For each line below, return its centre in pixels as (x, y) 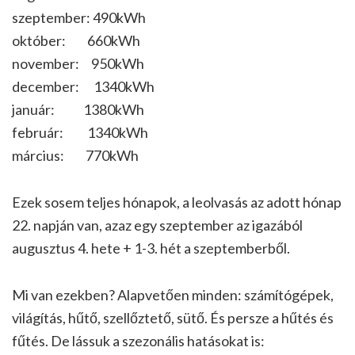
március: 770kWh (75, 156)
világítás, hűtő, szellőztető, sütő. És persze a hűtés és (173, 318)
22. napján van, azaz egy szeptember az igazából (157, 225)
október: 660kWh (76, 41)
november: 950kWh (78, 64)
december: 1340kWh (83, 87)
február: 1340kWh (80, 133)
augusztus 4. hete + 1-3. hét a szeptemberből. (151, 248)
